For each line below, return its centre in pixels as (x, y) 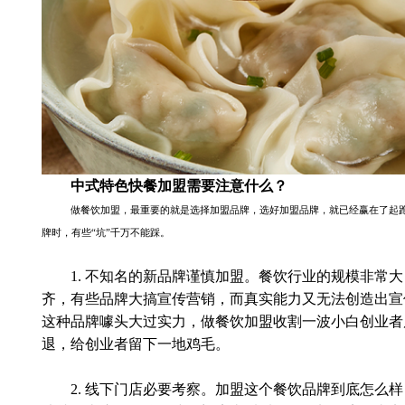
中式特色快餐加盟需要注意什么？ (179, 186)
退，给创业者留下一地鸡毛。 (135, 344)
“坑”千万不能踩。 (130, 233)
